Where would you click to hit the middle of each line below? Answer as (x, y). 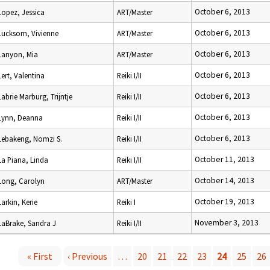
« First (40, 256)
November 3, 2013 (227, 223)
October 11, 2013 (224, 159)
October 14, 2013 (224, 181)
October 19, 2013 (224, 202)
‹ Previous (87, 256)
